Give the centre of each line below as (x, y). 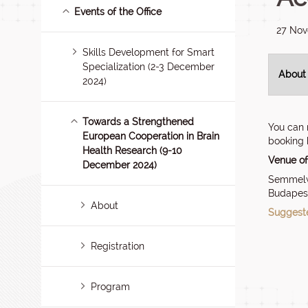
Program (111, 287)
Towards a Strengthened (139, 122)
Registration (118, 246)
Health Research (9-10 (132, 151)
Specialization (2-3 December (148, 67)
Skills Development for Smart (149, 52)
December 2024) (120, 165)
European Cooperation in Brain (151, 136)
